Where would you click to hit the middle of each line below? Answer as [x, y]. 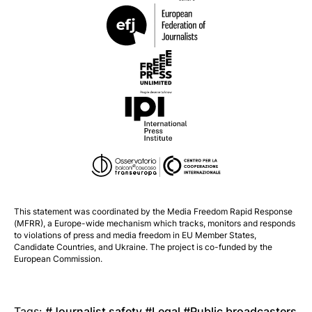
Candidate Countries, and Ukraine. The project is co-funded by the [143, 247]
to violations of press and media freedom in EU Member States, [135, 235]
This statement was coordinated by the [91, 212]
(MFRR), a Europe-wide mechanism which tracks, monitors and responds [155, 224]
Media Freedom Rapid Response [230, 212]
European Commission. [58, 259]
